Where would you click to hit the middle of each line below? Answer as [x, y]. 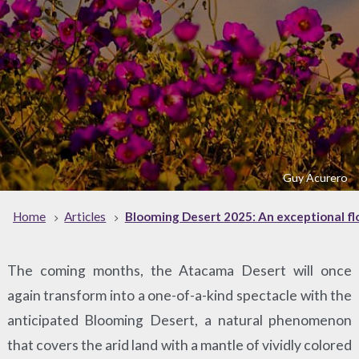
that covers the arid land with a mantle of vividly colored [179, 345]
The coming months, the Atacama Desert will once [179, 270]
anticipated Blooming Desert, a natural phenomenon [179, 320]
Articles [85, 217]
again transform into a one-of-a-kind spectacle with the [179, 295]
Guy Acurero [315, 177]
